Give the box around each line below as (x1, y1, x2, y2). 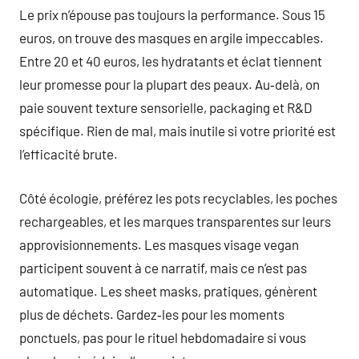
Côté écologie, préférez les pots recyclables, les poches (19, 189, 337, 206)
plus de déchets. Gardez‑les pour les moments (19, 305, 284, 322)
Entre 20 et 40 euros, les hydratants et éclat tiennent (19, 53, 322, 69)
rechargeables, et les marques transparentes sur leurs (19, 212, 331, 229)
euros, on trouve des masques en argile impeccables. (19, 30, 324, 46)
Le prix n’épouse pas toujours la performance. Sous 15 (19, 6, 325, 22)
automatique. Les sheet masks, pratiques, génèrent (19, 282, 317, 299)
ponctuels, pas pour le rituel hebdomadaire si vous (19, 329, 306, 345)
